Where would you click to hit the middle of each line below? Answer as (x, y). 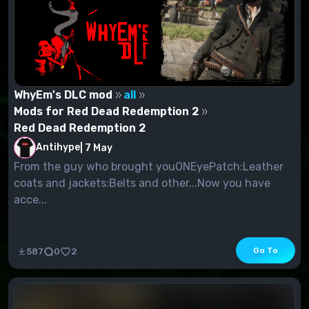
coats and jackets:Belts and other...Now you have (142, 183)
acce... (30, 200)
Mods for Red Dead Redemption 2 (106, 112)
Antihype (58, 148)
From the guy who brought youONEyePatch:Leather (149, 167)
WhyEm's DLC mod (63, 95)
